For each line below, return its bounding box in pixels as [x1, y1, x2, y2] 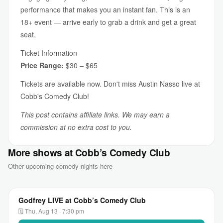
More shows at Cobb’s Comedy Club [8, 146, 170, 159]
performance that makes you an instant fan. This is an [20, 4, 190, 14]
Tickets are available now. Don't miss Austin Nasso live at [20, 79, 200, 89]
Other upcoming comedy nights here [8, 161, 112, 171]
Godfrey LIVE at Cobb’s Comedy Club [18, 195, 146, 205]
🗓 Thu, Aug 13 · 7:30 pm [18, 206, 84, 215]
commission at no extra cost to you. [20, 122, 132, 132]
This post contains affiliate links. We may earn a [20, 110, 170, 119]
